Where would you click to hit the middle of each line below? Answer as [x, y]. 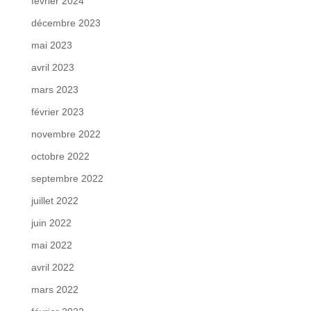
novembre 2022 [66, 134]
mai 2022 [51, 245]
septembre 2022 [67, 179]
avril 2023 [52, 68]
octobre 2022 [60, 157]
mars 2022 [54, 290]
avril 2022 [52, 268]
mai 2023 [51, 45]
